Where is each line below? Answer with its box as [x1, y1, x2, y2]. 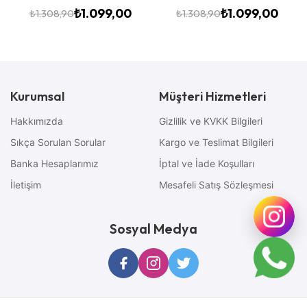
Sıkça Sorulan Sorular [10, 136, 106, 148]
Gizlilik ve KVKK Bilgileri [159, 114, 263, 127]
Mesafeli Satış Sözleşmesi [159, 178, 274, 191]
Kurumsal [10, 88, 64, 104]
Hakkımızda [10, 114, 63, 127]
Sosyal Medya [110, 219, 197, 237]
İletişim [10, 178, 41, 191]
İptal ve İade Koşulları [159, 157, 255, 169]
